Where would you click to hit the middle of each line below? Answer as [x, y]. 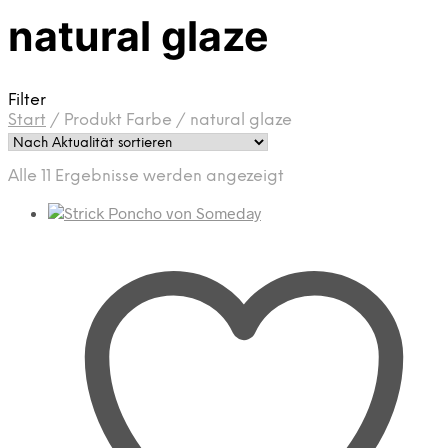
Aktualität [320, 195]
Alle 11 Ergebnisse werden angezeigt [146, 176]
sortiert [310, 215]
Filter [27, 100]
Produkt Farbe [118, 120]
